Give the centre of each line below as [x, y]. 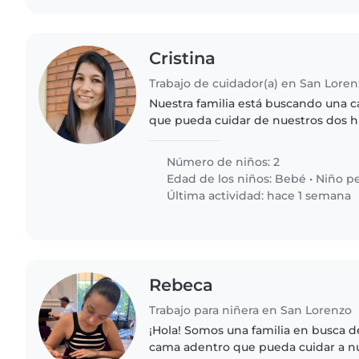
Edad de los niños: [220, 179]
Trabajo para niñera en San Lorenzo [251, 310]
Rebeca [182, 285]
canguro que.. [189, 154]
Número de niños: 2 [222, 162]
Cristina [183, 58]
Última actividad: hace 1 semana [258, 196]
